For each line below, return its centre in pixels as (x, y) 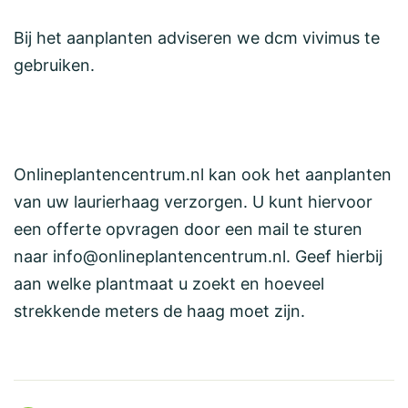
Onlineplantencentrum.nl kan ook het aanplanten (203, 174)
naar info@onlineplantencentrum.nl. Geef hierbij (198, 256)
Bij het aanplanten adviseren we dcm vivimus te (197, 38)
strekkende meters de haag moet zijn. (159, 311)
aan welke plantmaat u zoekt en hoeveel (169, 284)
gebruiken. (54, 65)
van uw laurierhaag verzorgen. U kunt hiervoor (193, 202)
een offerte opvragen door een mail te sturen (188, 229)
